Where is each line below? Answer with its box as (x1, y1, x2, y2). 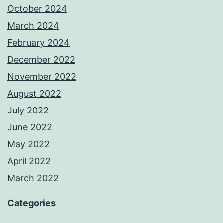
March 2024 (7, 20, 59, 31)
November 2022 (7, 71, 76, 82)
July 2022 (7, 105, 49, 116)
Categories (7, 198, 56, 209)
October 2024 (7, 3, 67, 14)
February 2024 (7, 37, 70, 48)
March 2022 (7, 173, 59, 184)
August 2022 (7, 88, 61, 99)
